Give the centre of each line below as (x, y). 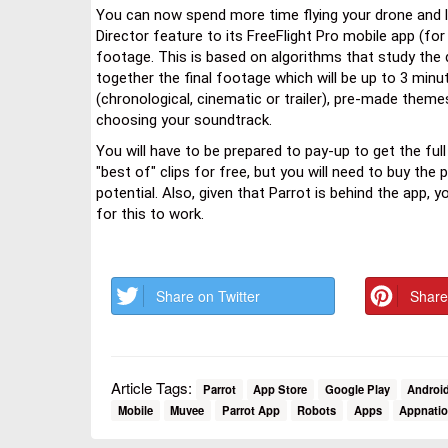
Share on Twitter (208, 295)
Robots (317, 409)
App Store (280, 388)
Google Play (357, 388)
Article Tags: (153, 387)
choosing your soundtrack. (184, 119)
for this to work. (150, 213)
